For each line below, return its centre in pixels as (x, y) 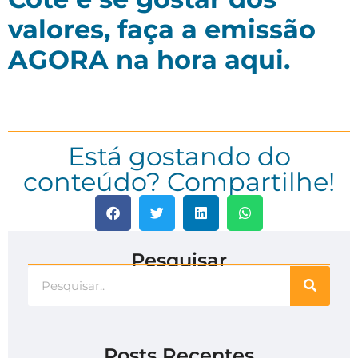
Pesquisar (179, 260)
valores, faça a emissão (162, 30)
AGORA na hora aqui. (149, 60)
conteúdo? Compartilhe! (179, 181)
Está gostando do (179, 156)
